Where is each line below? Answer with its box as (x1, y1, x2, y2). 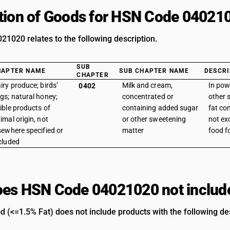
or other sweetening (122, 115, 186, 123)
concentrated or (122, 92, 174, 101)
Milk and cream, (122, 81, 172, 89)
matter (122, 126, 144, 135)
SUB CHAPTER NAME (119, 67, 189, 74)
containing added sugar (122, 104, 199, 112)
